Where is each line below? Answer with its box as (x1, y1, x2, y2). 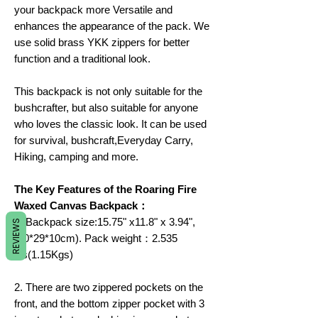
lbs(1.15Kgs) (14, 248, 73, 261)
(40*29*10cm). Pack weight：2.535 (14, 231, 177, 244)
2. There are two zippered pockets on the (14, 280, 203, 293)
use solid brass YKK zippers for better (14, 35, 190, 48)
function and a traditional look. (14, 52, 150, 65)
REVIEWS (10, 217, 22, 254)
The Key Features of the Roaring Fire (14, 182, 197, 195)
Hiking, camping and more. (14, 150, 138, 163)
